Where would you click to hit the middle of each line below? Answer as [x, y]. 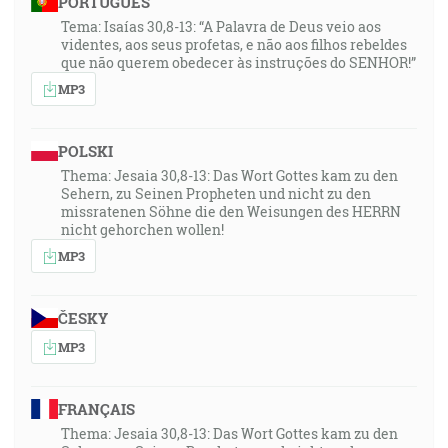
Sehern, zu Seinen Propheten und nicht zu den [216, 193]
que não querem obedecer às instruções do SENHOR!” [238, 62]
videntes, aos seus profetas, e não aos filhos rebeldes [234, 44]
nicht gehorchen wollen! [142, 229]
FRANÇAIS [96, 409]
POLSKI [85, 151]
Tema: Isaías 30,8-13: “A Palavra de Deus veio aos [221, 26]
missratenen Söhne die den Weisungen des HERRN [231, 211]
